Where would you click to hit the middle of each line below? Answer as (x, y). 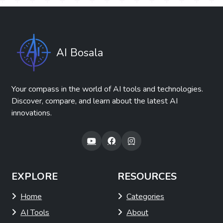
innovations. (32, 113)
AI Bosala (80, 53)
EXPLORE (35, 177)
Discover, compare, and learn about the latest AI (95, 101)
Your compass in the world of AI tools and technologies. (108, 89)
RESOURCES (147, 177)
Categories (145, 197)
